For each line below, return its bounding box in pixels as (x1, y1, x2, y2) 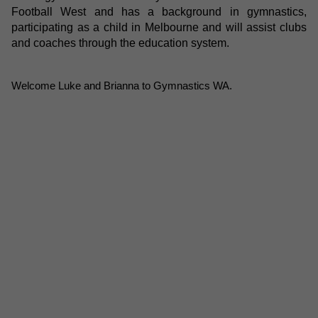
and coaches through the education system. (11, 36, 229, 49)
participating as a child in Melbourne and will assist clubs (11, 21, 307, 33)
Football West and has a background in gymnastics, (11, 5, 307, 18)
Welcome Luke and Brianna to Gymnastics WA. (11, 80, 232, 92)
